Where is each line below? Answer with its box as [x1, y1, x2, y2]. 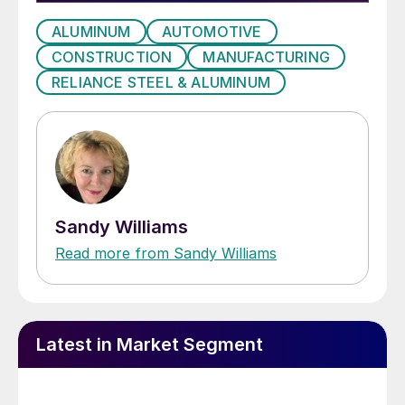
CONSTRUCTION [52, 48, 173, 67]
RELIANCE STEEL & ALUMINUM [52, 73, 270, 92]
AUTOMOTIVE [161, 23, 262, 42]
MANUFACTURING [202, 48, 331, 67]
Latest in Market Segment [36, 334, 263, 356]
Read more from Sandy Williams [55, 244, 277, 263]
